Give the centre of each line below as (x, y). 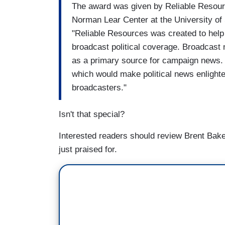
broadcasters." (99, 88)
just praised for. (89, 149)
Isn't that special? (92, 114)
